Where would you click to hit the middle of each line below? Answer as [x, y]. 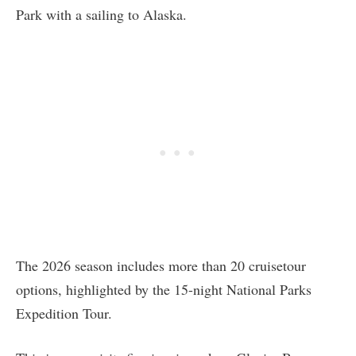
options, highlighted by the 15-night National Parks [164, 289]
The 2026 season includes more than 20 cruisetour [161, 265]
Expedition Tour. [64, 313]
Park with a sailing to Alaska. [101, 14]
